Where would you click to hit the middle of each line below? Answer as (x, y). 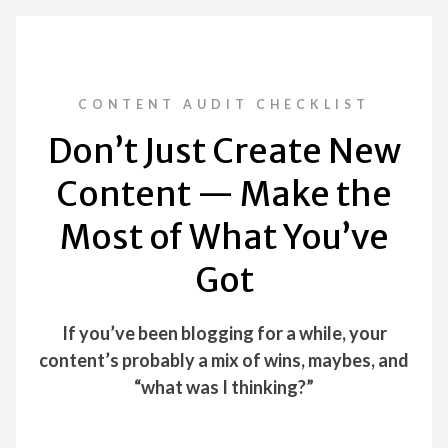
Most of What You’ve (224, 237)
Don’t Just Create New (224, 151)
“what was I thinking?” (224, 387)
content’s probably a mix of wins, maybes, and (224, 360)
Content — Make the (224, 194)
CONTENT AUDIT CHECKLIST (224, 104)
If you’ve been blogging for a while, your (224, 333)
